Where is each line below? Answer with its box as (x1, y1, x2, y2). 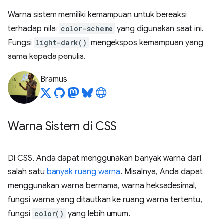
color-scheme (61, 24, 113, 33)
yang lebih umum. (66, 209, 130, 219)
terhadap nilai (8, 24, 59, 34)
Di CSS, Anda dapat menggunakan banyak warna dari (8, 153, 201, 163)
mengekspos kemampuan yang (89, 38, 203, 48)
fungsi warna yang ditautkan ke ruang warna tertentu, (8, 195, 202, 205)
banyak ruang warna (47, 167, 120, 177)
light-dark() (36, 38, 87, 47)
